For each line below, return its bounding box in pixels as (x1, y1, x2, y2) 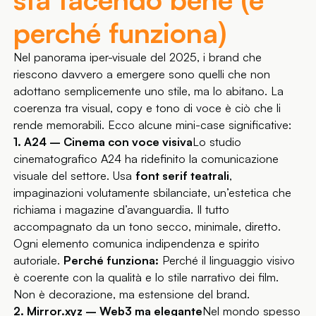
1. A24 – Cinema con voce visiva (13, 135, 193, 150)
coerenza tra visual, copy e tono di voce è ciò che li (13, 101, 281, 116)
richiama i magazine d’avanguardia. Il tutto (13, 202, 230, 217)
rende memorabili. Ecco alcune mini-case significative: (13, 118, 292, 133)
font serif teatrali (135, 169, 230, 183)
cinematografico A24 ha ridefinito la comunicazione (13, 152, 279, 166)
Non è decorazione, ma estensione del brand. (13, 287, 250, 302)
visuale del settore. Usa (13, 169, 136, 183)
